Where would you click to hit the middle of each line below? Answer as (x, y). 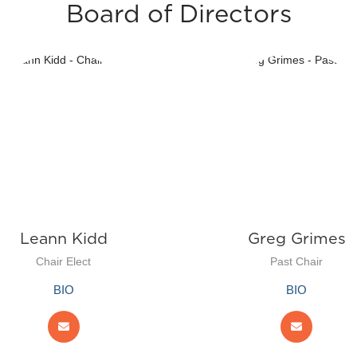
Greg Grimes (296, 239)
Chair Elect (64, 261)
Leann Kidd (63, 239)
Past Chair (297, 261)
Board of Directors (178, 15)
